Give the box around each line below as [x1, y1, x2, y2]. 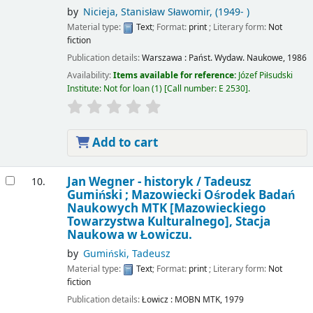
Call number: [166, 82, 219, 96]
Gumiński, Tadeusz [82, 246, 170, 261]
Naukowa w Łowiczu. [66, 226, 192, 244]
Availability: [66, 69, 113, 82]
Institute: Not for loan [66, 82, 150, 96]
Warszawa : [141, 52, 187, 65]
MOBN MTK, [174, 293, 222, 307]
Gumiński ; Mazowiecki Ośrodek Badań [66, 186, 295, 204]
